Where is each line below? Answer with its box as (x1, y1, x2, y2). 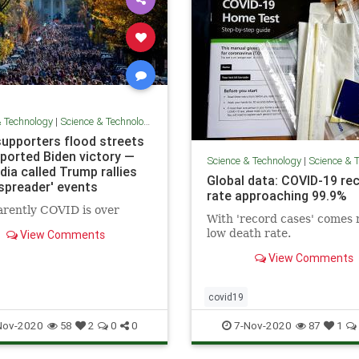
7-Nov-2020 (232, 317, 292, 333)
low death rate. (206, 226, 291, 240)
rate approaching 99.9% (206, 187, 347, 204)
